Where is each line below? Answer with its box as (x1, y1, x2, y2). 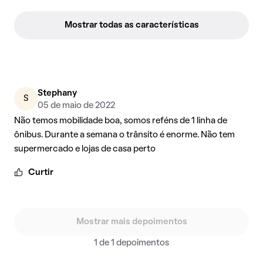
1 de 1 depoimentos (94, 238, 169, 247)
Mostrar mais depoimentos (76, 217, 187, 226)
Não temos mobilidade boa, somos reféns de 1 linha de (14, 116, 227, 125)
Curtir (28, 168, 53, 177)
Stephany (38, 89, 77, 97)
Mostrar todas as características (64, 21, 199, 29)
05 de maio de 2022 (38, 101, 115, 110)
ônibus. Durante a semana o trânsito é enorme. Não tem (14, 130, 235, 139)
